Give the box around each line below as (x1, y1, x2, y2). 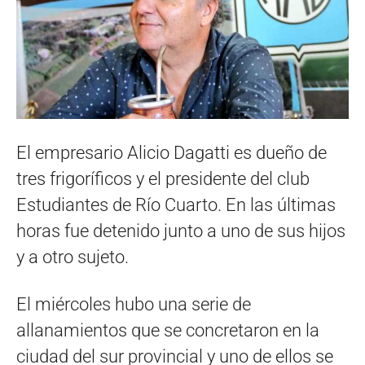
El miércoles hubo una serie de (16, 293, 251, 314)
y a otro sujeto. (16, 246, 129, 267)
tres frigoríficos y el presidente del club (16, 168, 310, 189)
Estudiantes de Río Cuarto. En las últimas (16, 194, 336, 215)
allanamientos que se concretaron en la (16, 319, 319, 341)
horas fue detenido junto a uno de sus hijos (16, 220, 345, 241)
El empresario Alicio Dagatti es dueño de (16, 142, 327, 163)
